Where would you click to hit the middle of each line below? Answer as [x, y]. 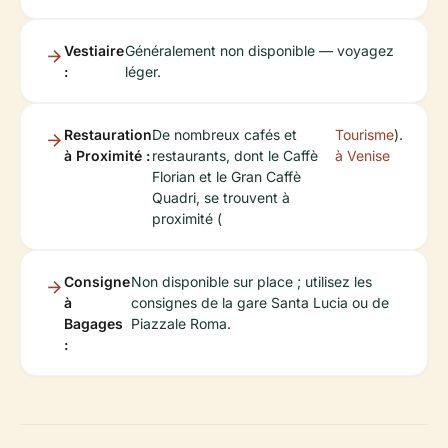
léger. [143, 71]
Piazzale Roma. [180, 323]
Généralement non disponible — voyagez [260, 50]
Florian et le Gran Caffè [226, 176]
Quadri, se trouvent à [221, 197]
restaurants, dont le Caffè [235, 155]
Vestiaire [94, 50]
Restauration [108, 134]
